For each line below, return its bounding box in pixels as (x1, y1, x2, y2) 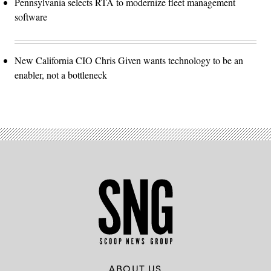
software (15, 10, 47, 24)
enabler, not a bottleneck (15, 68, 107, 82)
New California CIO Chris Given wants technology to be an (15, 54, 243, 67)
